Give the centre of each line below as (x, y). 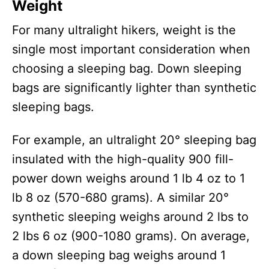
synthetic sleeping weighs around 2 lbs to (130, 217)
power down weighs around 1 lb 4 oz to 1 (128, 178)
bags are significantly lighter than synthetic (134, 88)
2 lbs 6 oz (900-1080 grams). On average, (131, 236)
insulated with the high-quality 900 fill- (123, 159)
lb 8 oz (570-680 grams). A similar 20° (120, 198)
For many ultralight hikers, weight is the (124, 30)
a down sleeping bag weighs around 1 (119, 255)
